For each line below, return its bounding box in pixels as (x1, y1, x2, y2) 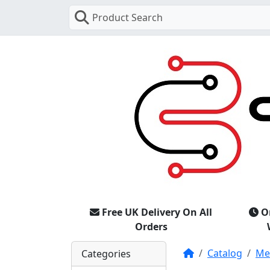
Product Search (92, 11, 163, 24)
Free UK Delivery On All (102, 205, 212, 219)
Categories (81, 246, 131, 260)
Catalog (207, 246, 242, 260)
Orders (134, 219, 168, 233)
